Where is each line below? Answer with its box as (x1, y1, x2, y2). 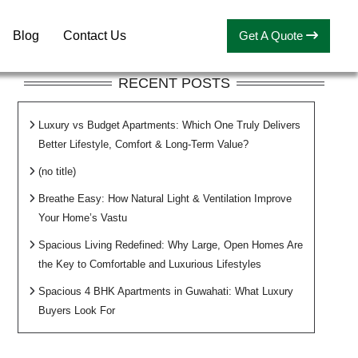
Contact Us (63, 28, 127, 42)
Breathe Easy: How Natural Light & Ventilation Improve (38, 192, 292, 205)
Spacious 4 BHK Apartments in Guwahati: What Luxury (38, 284, 293, 297)
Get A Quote (238, 28, 306, 42)
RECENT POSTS (117, 74, 230, 91)
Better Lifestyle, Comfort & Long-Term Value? (38, 137, 249, 150)
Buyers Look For (38, 304, 115, 316)
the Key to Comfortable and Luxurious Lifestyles (38, 257, 261, 270)
